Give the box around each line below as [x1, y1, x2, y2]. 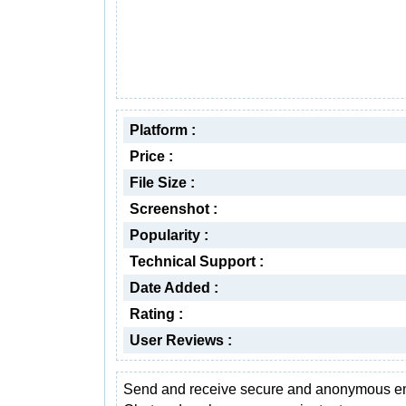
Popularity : [130, 227, 208, 243]
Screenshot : [130, 201, 217, 217]
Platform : [130, 122, 196, 138]
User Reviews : [130, 333, 232, 348]
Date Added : [130, 280, 218, 295]
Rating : [130, 306, 183, 322]
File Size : [130, 175, 195, 190]
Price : [130, 149, 173, 164]
